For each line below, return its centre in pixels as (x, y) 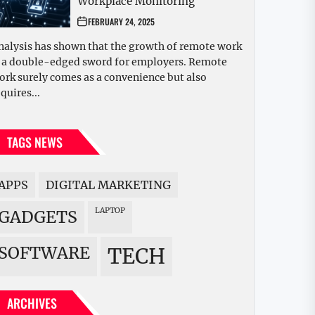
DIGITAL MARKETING (112, 185)
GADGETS (44, 217)
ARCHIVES (32, 303)
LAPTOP (112, 211)
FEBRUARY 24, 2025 (121, 22)
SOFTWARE (49, 253)
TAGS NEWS (35, 142)
